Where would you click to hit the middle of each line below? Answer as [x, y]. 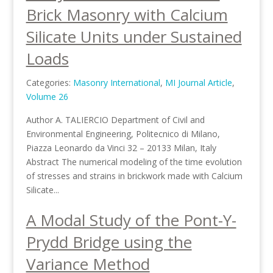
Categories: [49, 83]
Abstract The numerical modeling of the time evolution [134, 162]
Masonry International [116, 83]
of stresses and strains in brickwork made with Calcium [134, 176]
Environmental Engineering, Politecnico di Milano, [123, 134]
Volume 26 [47, 97]
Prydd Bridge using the [109, 242]
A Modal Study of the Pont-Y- [131, 220]
